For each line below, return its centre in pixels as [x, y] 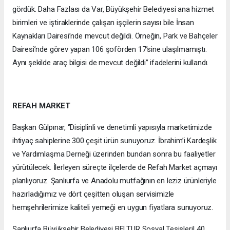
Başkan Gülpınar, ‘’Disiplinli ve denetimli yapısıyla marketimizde [112, 128]
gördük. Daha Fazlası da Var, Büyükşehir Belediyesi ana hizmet [113, 9]
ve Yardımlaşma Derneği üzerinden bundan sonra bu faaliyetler [114, 154]
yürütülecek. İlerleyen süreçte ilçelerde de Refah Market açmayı [115, 168]
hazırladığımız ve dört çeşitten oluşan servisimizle [93, 194]
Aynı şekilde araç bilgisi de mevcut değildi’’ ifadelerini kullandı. [111, 63]
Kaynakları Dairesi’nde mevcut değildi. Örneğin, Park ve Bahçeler [115, 36]
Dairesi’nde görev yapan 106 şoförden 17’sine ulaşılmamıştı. [110, 50]
